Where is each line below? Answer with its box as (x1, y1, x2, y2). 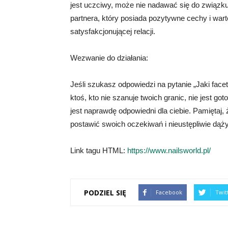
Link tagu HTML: (70, 146, 127, 155)
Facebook (156, 188, 182, 196)
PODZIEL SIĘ (84, 187, 126, 197)
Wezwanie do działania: (70, 53, 148, 62)
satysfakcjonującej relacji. (70, 27, 155, 36)
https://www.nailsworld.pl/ (127, 146, 211, 155)
